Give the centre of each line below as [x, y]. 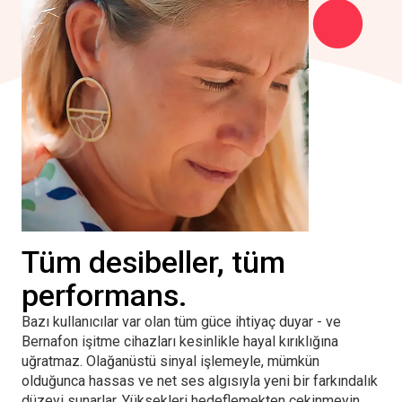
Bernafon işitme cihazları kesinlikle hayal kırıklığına [180, 341]
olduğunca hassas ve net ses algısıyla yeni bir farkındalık [200, 380]
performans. [105, 295]
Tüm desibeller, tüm [153, 262]
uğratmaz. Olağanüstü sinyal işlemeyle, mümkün [170, 361]
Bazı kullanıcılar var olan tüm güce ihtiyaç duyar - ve [181, 321]
